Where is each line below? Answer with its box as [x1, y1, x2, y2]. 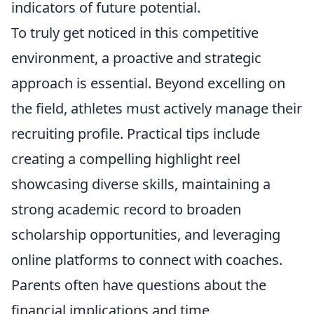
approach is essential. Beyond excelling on [11, 73, 285, 93]
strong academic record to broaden [11, 199, 241, 219]
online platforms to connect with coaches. [11, 250, 282, 269]
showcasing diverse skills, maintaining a [11, 174, 271, 193]
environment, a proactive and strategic [11, 48, 261, 67]
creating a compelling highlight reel [11, 149, 240, 168]
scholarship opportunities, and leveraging [11, 224, 280, 244]
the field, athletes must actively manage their [11, 98, 302, 118]
